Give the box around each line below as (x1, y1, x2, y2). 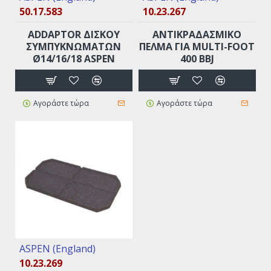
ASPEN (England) (19, 242, 96, 255)
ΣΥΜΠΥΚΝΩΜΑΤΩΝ (26, 40, 122, 54)
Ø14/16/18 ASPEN (32, 52, 115, 66)
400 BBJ (180, 52, 214, 66)
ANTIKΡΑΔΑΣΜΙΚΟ (152, 28, 242, 42)
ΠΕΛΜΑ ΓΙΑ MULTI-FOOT (139, 40, 255, 54)
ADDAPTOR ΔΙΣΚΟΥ (27, 28, 120, 42)
